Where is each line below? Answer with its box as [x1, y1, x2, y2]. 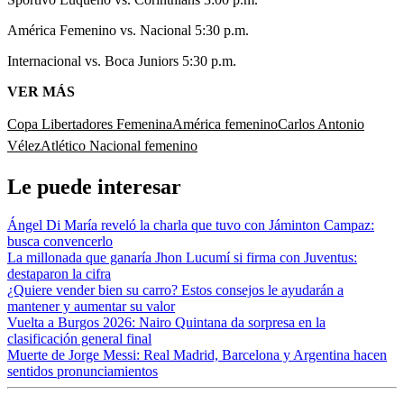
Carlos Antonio [278, 116, 364, 133]
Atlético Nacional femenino [41, 138, 197, 154]
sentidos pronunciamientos [7, 363, 158, 379]
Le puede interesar [7, 175, 181, 199]
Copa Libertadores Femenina [7, 116, 172, 133]
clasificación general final [7, 330, 151, 346]
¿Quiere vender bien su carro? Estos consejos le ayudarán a [7, 281, 344, 298]
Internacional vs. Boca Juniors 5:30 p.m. [7, 53, 236, 69]
